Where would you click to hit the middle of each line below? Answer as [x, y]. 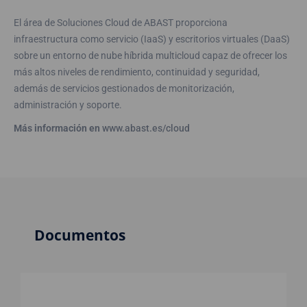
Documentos [80, 235]
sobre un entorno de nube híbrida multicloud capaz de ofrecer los [150, 55]
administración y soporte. [68, 105]
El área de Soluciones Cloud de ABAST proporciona [121, 22]
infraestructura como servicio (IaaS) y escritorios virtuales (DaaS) [152, 39]
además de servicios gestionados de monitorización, [124, 88]
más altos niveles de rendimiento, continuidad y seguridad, [137, 72]
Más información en [58, 128]
